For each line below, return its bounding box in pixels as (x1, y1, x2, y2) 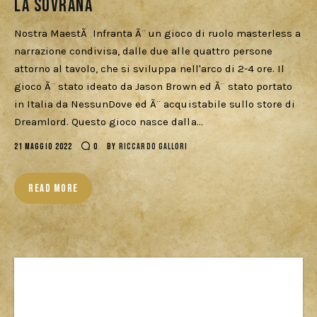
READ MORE (28, 182, 79, 195)
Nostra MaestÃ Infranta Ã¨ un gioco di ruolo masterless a (14, 27, 301, 40)
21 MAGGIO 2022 (14, 142, 73, 152)
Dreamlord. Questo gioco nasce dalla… (14, 115, 203, 128)
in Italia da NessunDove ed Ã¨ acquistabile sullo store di (14, 98, 295, 110)
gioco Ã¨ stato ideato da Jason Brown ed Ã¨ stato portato (14, 80, 292, 93)
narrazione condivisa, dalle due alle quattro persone (14, 45, 272, 57)
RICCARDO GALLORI (119, 142, 188, 152)
